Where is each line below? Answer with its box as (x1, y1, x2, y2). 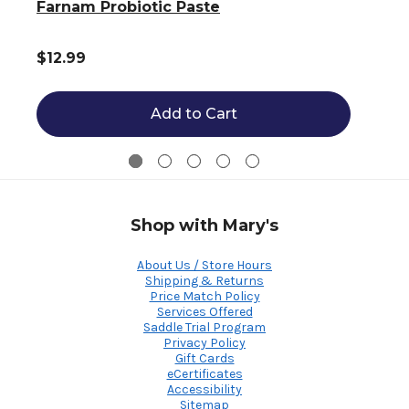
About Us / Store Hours (137, 257, 272, 273)
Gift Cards (174, 350, 235, 366)
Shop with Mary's (131, 215, 278, 236)
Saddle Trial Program (143, 319, 266, 335)
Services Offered (156, 303, 253, 320)
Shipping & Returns (145, 272, 264, 288)
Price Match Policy (149, 288, 260, 304)
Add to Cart (150, 104, 237, 122)
